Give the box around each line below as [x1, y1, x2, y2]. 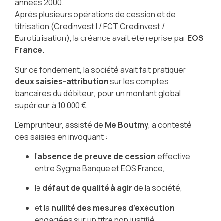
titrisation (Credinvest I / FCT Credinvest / [14, 21, 165, 32]
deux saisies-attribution [14, 76, 109, 87]
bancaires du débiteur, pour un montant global [14, 88, 181, 99]
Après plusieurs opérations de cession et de [14, 9, 176, 20]
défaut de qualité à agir [42, 183, 132, 194]
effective [155, 151, 190, 162]
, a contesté [148, 119, 192, 131]
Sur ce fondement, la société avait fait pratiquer [14, 64, 186, 75]
